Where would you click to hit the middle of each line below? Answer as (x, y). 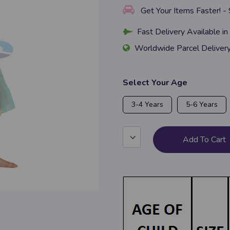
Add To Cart (204, 140)
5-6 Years (202, 104)
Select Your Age (155, 83)
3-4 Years (147, 104)
